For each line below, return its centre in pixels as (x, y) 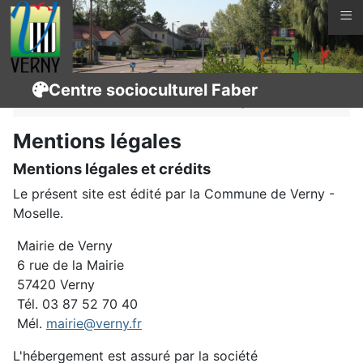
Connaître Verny (275, 81)
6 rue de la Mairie (68, 265)
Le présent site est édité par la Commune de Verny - (174, 194)
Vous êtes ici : (73, 81)
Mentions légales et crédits (112, 169)
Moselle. (38, 213)
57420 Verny (54, 284)
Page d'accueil (164, 81)
